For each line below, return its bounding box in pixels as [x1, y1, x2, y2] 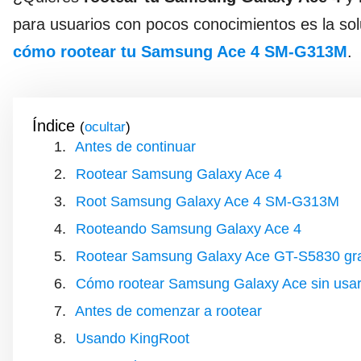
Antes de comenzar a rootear [75, 303, 262, 319]
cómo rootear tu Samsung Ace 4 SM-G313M [13, 43, 347, 60]
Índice [32, 117, 75, 135]
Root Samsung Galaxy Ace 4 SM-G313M [76, 193, 339, 210]
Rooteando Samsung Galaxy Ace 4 [76, 221, 301, 237]
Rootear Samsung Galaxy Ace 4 [76, 166, 282, 182]
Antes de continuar [75, 139, 196, 155]
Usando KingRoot [76, 330, 189, 346]
